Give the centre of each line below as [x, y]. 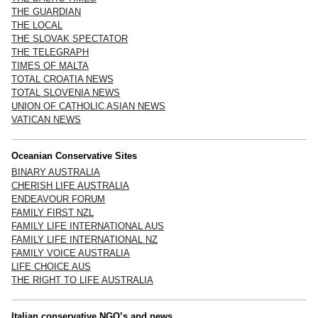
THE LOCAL [37, 25]
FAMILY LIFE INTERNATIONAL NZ [84, 239]
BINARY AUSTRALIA [56, 172]
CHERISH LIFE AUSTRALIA [70, 185]
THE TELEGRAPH [50, 52]
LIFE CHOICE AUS [51, 266]
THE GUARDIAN [46, 11]
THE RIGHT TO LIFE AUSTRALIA [82, 280]
